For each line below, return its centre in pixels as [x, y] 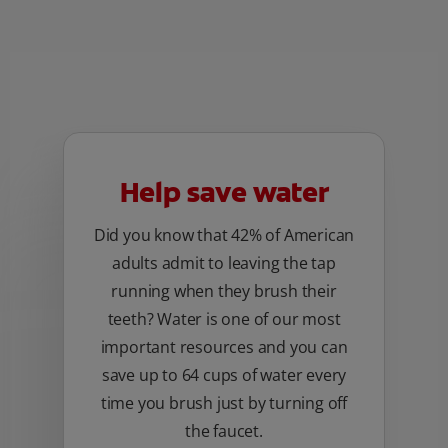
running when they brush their [224, 291]
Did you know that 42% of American [224, 235]
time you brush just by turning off [224, 403]
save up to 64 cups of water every [224, 375]
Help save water [224, 193]
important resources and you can [224, 347]
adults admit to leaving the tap [224, 263]
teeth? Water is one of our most [224, 319]
